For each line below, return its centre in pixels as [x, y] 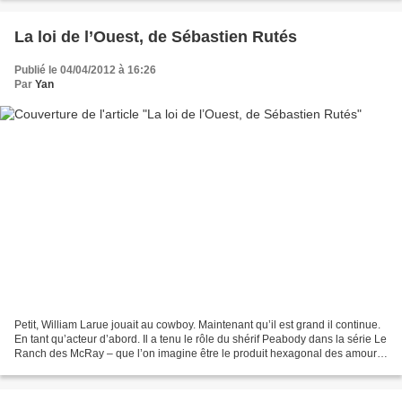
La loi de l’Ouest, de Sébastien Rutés [156, 37]
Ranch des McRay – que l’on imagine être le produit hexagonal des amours [198, 353]
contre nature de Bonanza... [82, 367]
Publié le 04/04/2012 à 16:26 [85, 70]
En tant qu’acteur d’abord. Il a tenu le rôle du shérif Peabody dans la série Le [201, 339]
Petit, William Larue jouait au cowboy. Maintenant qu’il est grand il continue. [197, 324]
